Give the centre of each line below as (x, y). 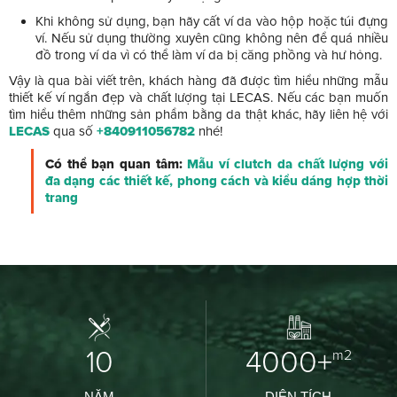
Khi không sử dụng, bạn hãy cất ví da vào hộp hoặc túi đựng (212, 21)
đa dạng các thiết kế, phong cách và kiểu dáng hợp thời (217, 180)
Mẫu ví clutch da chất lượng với (288, 163)
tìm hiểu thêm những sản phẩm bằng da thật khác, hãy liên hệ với (198, 114)
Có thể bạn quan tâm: (117, 163)
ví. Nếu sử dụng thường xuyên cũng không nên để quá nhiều (212, 38)
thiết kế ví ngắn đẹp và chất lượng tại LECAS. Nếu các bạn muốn (198, 97)
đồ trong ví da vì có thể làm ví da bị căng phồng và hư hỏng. (209, 54)
